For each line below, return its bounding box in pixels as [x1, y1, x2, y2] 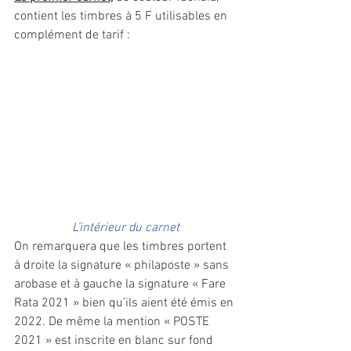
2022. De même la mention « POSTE [14, 314, 212, 331]
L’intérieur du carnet [71, 220, 179, 237]
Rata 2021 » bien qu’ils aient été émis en [14, 295, 237, 312]
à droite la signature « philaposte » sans [14, 258, 232, 274]
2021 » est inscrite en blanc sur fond [14, 333, 216, 349]
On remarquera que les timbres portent [14, 239, 230, 255]
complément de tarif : [14, 27, 133, 43]
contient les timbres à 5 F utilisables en [14, 9, 230, 24]
